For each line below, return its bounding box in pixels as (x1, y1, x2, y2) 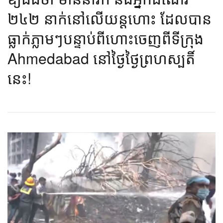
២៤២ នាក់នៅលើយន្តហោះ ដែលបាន (7, 7, 212, 29)
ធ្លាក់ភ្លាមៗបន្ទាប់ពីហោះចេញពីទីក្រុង (7, 27, 204, 49)
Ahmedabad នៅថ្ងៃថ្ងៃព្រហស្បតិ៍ (7, 47, 195, 69)
